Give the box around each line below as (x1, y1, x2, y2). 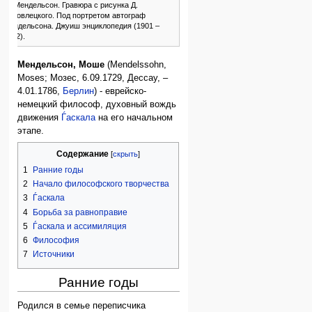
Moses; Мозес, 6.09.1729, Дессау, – (17, 72, 169, 83)
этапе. (17, 125, 45, 136)
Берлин (63, 86, 95, 96)
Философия (33, 235, 80, 245)
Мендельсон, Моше (17, 59, 105, 70)
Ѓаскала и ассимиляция (33, 221, 127, 231)
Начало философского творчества (33, 179, 170, 189)
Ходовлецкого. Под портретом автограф (3, 11, 146, 20)
